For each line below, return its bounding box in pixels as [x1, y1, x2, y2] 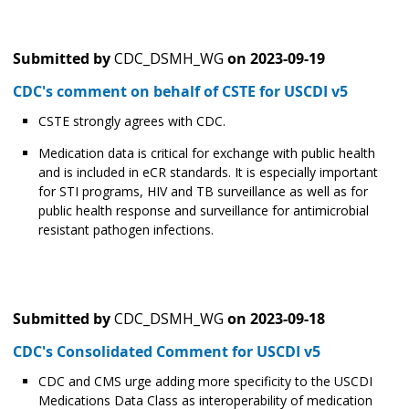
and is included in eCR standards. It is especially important [38, 163, 378, 182]
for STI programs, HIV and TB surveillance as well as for [38, 183, 368, 201]
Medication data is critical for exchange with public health [38, 144, 375, 163]
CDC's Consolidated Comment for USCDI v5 [13, 341, 320, 362]
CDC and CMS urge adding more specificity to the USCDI [38, 372, 372, 391]
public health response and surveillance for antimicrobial [38, 202, 369, 220]
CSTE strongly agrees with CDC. [38, 112, 225, 131]
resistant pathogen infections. [38, 221, 217, 239]
